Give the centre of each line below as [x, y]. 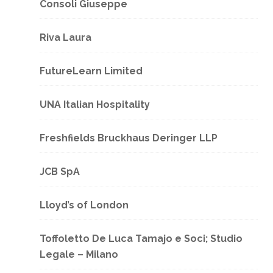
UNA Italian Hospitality [94, 105]
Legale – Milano [79, 254]
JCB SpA [59, 172]
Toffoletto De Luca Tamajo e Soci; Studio [141, 239]
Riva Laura [65, 37]
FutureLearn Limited [91, 71]
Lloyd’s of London [84, 205]
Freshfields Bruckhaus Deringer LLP [128, 138]
